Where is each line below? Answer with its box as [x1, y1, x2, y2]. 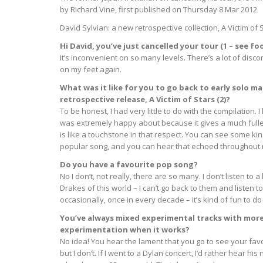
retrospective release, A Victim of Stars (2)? [60, 94, 230, 105]
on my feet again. [60, 64, 122, 75]
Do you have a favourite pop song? [60, 159, 198, 170]
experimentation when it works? [60, 224, 190, 235]
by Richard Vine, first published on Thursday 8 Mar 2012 [60, 4, 257, 15]
